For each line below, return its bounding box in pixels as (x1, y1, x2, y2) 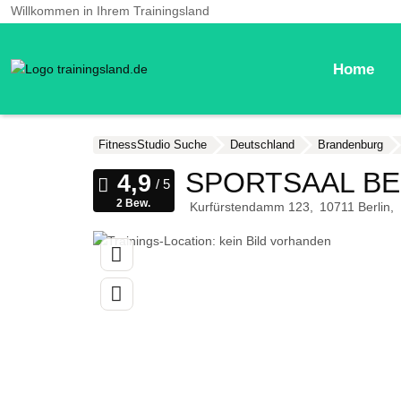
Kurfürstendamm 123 (189, 200, 310, 215)
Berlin (357, 200, 390, 215)
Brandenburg (317, 138, 383, 151)
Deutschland (229, 138, 294, 151)
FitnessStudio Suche (98, 138, 207, 151)
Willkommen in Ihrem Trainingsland (11, 4, 209, 18)
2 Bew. (116, 198, 151, 209)
